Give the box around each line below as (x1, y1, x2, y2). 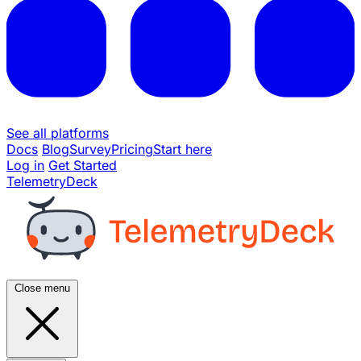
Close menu (15, 281, 70, 294)
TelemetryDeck (6, 172, 98, 189)
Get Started (48, 156, 117, 173)
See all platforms (6, 124, 109, 141)
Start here (153, 140, 212, 157)
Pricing (111, 140, 153, 157)
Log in (6, 156, 44, 173)
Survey (69, 140, 111, 157)
